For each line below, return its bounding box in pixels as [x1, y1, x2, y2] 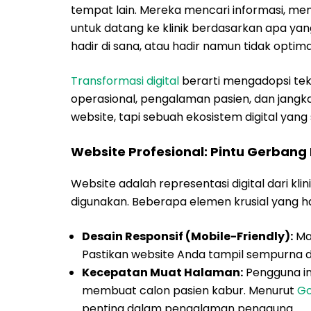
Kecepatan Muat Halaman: [82, 264, 243, 280]
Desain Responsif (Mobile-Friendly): [82, 228, 293, 244]
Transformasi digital [71, 73, 179, 89]
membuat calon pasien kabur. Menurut [82, 283, 297, 299]
